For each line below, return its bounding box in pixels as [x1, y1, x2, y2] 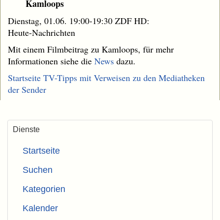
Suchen [23, 165, 53, 175]
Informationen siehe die [8, 55, 94, 67]
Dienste [13, 125, 40, 134]
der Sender [8, 83, 46, 96]
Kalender [23, 203, 58, 214]
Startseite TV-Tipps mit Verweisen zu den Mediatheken [8, 72, 205, 84]
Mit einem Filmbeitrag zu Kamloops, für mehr [8, 43, 174, 55]
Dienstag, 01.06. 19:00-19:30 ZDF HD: [8, 15, 149, 27]
